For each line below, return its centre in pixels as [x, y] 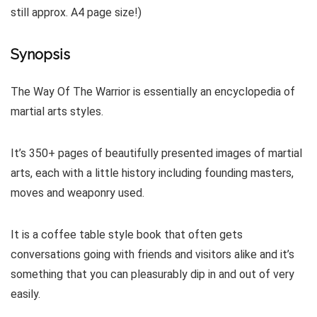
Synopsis [40, 54]
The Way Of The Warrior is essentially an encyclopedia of [153, 92]
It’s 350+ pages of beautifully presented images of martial [156, 153]
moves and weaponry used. [77, 193]
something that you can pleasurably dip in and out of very [152, 274]
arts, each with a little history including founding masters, [152, 173]
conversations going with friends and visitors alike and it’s [152, 254]
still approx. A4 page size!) [76, 12]
